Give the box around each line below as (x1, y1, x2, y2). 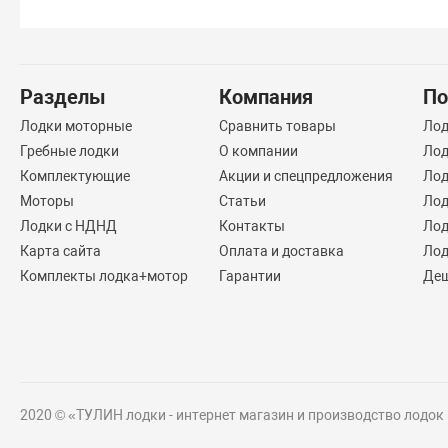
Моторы (20, 193, 75, 209)
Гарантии (218, 268, 281, 284)
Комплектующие (20, 168, 131, 184)
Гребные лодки (20, 143, 120, 159)
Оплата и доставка (218, 243, 344, 259)
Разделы (20, 85, 107, 109)
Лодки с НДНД (20, 218, 118, 234)
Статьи (218, 193, 266, 209)
